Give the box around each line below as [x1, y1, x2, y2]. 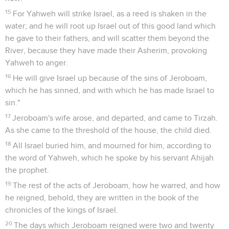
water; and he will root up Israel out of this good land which [5, 21, 216, 30]
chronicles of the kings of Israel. [5, 205, 118, 214]
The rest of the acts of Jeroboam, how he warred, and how [13, 181, 221, 190]
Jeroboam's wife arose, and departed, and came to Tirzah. [12, 113, 218, 122]
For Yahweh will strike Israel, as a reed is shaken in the [13, 9, 207, 18]
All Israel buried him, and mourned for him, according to [13, 141, 212, 150]
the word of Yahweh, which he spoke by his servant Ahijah [5, 153, 214, 162]
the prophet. [5, 166, 49, 174]
